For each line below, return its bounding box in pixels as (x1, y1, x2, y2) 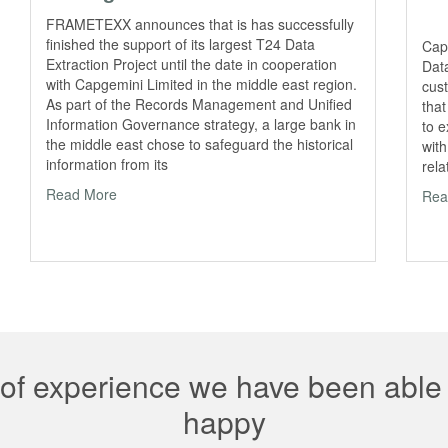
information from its (46, 154, 169, 175)
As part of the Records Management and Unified (46, 94, 353, 115)
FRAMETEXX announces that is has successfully (46, 14, 355, 35)
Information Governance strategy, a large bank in (46, 114, 357, 135)
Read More (46, 184, 118, 205)
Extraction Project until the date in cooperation (46, 54, 338, 75)
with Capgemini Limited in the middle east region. (46, 74, 358, 95)
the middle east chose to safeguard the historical (46, 134, 354, 155)
